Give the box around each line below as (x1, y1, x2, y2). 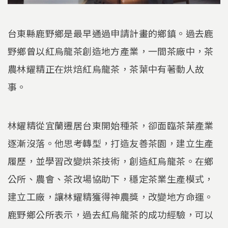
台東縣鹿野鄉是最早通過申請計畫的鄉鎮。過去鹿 (8, 26, 214, 40)
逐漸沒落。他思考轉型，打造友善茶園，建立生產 (8, 136, 214, 150)
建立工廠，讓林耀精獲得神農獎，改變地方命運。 (8, 189, 214, 203)
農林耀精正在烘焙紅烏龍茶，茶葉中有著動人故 (8, 62, 205, 76)
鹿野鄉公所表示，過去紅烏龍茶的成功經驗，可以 (8, 207, 214, 221)
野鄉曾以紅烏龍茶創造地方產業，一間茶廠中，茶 (8, 44, 214, 58)
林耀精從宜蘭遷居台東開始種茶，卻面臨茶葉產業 (8, 118, 214, 132)
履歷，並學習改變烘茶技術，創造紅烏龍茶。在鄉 (8, 154, 214, 167)
